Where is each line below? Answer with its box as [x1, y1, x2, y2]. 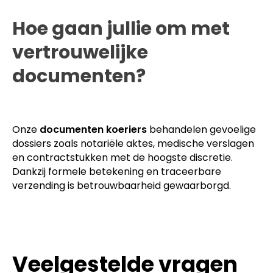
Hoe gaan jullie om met [12, 15, 230, 41]
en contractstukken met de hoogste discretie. [12, 150, 233, 165]
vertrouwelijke [12, 39, 148, 65]
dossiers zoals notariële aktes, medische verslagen [12, 136, 254, 151]
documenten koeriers [40, 122, 147, 136]
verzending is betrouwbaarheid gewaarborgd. [12, 178, 231, 193]
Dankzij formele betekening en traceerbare [12, 164, 221, 179]
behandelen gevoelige [147, 122, 256, 136]
